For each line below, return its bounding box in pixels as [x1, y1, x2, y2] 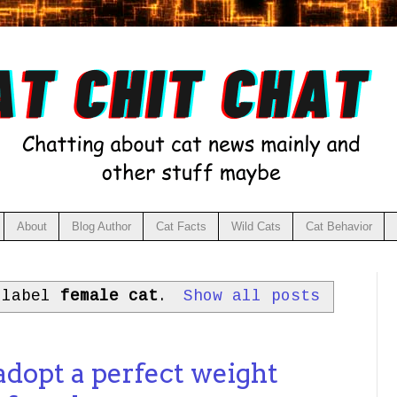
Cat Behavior [305, 219, 372, 233]
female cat [59, 286, 158, 305]
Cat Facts [155, 219, 206, 233]
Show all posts [183, 286, 321, 305]
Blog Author [71, 219, 131, 233]
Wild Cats [230, 219, 281, 233]
